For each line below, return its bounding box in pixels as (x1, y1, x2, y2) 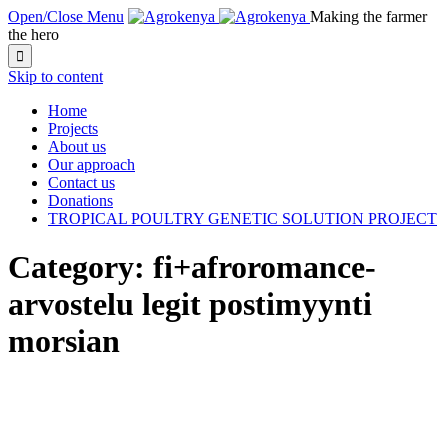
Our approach (48, 156, 135, 173)
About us (48, 138, 106, 155)
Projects (48, 120, 98, 137)
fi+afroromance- (153, 249, 376, 286)
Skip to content (8, 68, 103, 85)
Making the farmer (310, 8, 427, 25)
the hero (8, 26, 59, 43)
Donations (48, 192, 113, 209)
